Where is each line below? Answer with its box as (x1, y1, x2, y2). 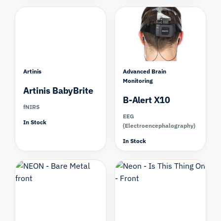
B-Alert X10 (123, 94, 171, 106)
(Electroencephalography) (123, 121, 195, 129)
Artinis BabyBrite (23, 84, 93, 96)
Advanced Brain (123, 67, 166, 75)
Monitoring (123, 76, 153, 84)
